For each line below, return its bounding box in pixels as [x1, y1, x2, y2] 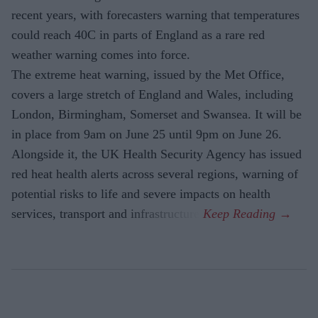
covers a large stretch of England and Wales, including [11, 87, 293, 102]
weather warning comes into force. [11, 48, 190, 62]
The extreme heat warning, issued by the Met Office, [11, 67, 285, 82]
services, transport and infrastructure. [11, 207, 203, 221]
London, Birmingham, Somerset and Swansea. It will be [11, 107, 302, 122]
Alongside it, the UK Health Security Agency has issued [11, 147, 302, 162]
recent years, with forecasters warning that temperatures [11, 8, 300, 23]
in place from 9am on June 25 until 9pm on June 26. [11, 127, 282, 142]
